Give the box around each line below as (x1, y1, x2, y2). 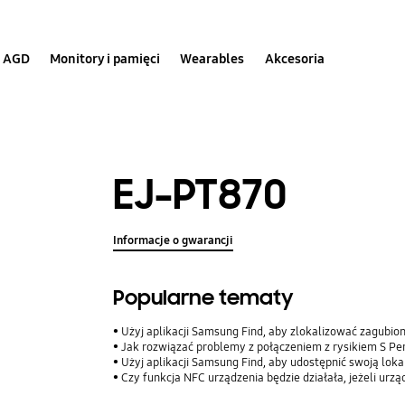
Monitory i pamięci (50, 50, 161, 67)
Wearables (180, 50, 245, 67)
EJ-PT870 (113, 167, 287, 221)
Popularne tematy (113, 285, 295, 312)
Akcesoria (264, 50, 325, 67)
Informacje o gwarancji (113, 233, 234, 249)
